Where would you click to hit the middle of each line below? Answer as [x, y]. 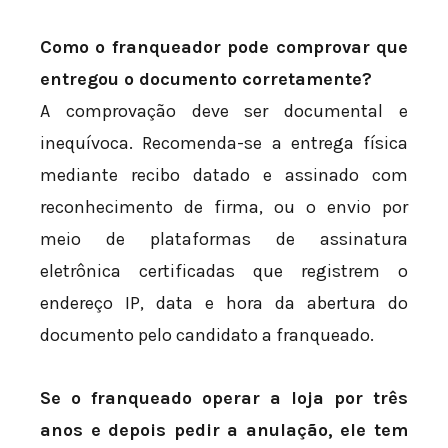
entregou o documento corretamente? [206, 78]
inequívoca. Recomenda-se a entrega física [224, 142]
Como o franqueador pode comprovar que [224, 46]
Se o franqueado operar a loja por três [224, 398]
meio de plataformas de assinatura [224, 238]
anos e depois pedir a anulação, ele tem [224, 430]
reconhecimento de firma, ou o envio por [224, 206]
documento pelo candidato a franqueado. [207, 334]
